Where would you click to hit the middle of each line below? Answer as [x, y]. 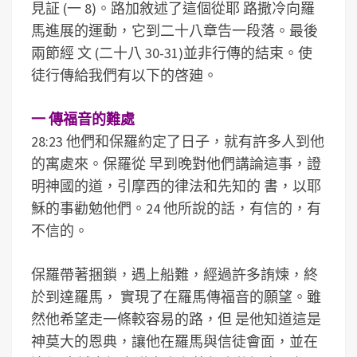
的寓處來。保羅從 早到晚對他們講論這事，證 [176, 164]
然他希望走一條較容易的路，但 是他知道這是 [176, 319]
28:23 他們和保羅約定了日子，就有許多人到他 [178, 141]
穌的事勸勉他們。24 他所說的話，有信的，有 [176, 208]
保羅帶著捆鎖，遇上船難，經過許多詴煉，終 [175, 275]
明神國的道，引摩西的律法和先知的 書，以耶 [176, 186]
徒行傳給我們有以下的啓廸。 [124, 75]
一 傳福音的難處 [83, 119]
